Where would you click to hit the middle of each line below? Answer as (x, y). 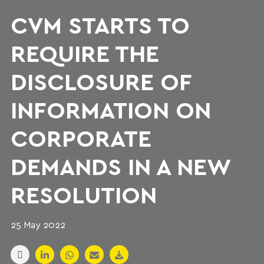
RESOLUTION (84, 194)
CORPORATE (81, 138)
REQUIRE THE (85, 53)
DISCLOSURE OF (101, 81)
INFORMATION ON (111, 109)
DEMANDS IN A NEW (120, 166)
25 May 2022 (38, 224)
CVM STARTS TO (100, 24)
